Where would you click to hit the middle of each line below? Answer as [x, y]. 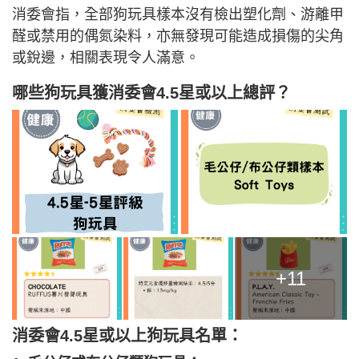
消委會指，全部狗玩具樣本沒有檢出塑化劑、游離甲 [178, 14]
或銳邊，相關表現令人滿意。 [106, 58]
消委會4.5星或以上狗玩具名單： [127, 336]
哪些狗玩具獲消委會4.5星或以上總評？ [151, 93]
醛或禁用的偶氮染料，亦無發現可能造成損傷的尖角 [178, 36]
